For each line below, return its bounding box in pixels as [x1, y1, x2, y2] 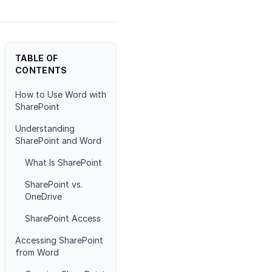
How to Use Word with [15, 89, 106, 100]
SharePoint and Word [15, 135, 101, 146]
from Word [15, 247, 59, 257]
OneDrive [25, 191, 62, 202]
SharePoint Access [25, 213, 101, 223]
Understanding [15, 123, 75, 134]
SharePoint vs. [25, 179, 83, 189]
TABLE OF [15, 53, 58, 63]
